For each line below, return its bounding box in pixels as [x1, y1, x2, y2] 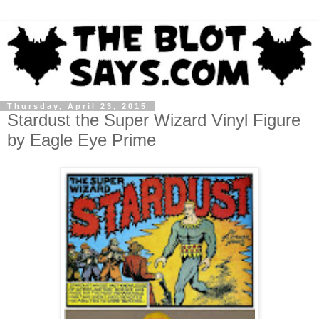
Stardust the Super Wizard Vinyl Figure [7, 110, 300, 130]
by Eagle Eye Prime [7, 130, 156, 150]
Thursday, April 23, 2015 [7, 101, 147, 110]
